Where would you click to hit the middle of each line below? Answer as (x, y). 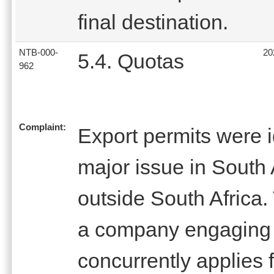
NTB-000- (39, 52)
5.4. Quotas (131, 61)
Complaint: (43, 127)
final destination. (153, 22)
